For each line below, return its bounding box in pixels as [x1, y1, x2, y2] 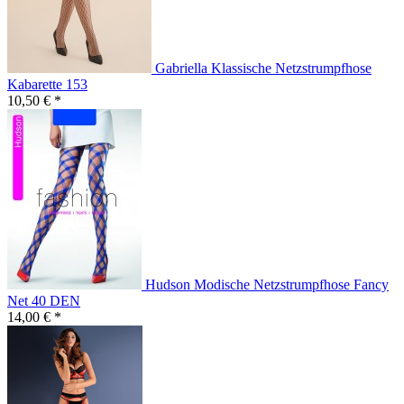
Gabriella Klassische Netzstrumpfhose [155, 60, 372, 77]
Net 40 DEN [7, 293, 80, 309]
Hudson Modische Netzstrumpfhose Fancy [145, 277, 389, 293]
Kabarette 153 [7, 77, 87, 93]
